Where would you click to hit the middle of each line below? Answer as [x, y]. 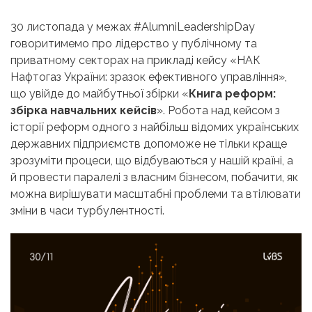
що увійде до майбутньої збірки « [100, 93]
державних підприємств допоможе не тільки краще [149, 143]
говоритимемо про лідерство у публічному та [134, 43]
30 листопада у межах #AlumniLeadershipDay [133, 26]
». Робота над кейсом [214, 110]
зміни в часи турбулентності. [87, 210]
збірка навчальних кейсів [84, 110]
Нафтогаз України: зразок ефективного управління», [149, 77]
